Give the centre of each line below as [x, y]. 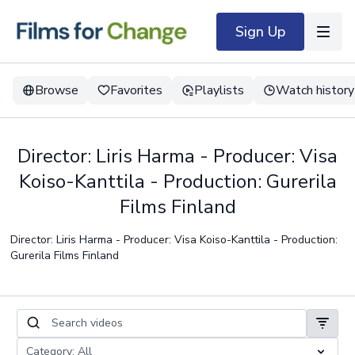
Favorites [136, 90]
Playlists [219, 90]
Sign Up [260, 31]
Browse [57, 90]
